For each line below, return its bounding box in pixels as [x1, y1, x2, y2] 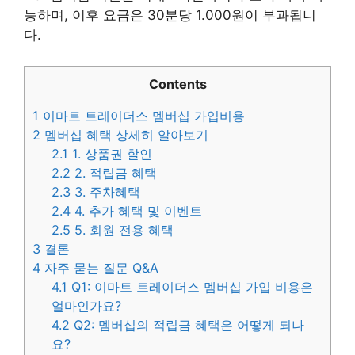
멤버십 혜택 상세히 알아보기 [40, 126, 208, 143]
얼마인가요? [52, 297, 122, 314]
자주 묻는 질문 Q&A [40, 259, 158, 276]
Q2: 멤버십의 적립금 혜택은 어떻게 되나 [70, 316, 305, 333]
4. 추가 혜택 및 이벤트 [71, 202, 203, 219]
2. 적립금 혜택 [71, 164, 158, 181]
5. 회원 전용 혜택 [71, 221, 174, 238]
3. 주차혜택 [71, 183, 141, 200]
